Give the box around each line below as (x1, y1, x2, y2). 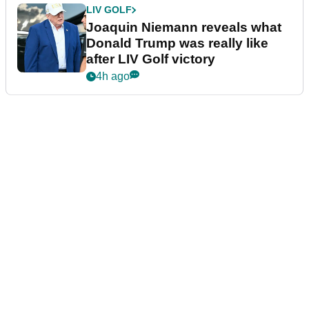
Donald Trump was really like (86, 36, 268, 51)
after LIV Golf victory (86, 52, 215, 67)
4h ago (96, 70, 130, 83)
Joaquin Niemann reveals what (86, 20, 281, 35)
